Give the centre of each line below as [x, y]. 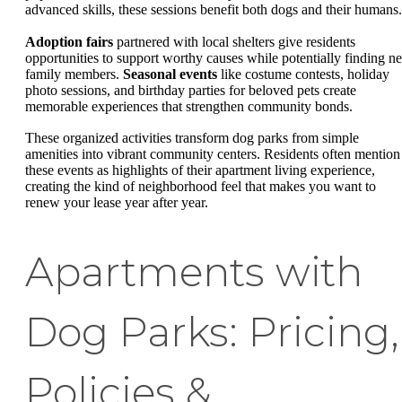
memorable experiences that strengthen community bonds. [189, 106]
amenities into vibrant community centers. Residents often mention [213, 154]
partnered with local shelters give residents [234, 41]
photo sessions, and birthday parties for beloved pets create [191, 90]
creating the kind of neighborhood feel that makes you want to [201, 187]
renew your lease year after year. [117, 203]
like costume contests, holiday [303, 74]
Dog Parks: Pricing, [212, 332]
